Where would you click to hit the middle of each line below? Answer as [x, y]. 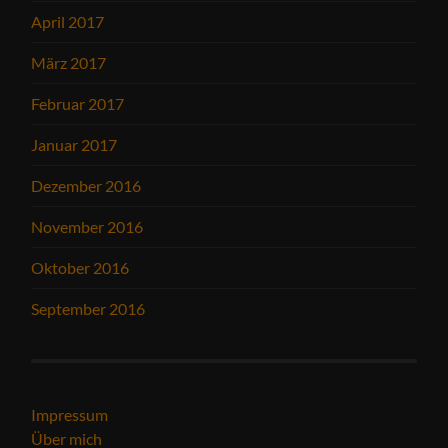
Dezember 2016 [86, 185]
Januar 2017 [74, 144]
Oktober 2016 [80, 267]
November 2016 [87, 226]
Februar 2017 [78, 103]
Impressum [70, 414]
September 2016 [88, 308]
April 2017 [68, 21]
